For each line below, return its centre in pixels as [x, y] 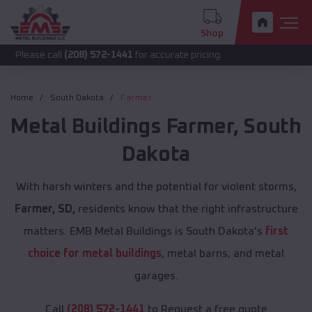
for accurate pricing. [128, 55]
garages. [156, 276]
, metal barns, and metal [223, 254]
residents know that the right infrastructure [186, 209]
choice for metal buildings [95, 254]
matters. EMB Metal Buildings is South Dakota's [145, 232]
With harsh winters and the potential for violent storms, [156, 187]
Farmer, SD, [45, 209]
